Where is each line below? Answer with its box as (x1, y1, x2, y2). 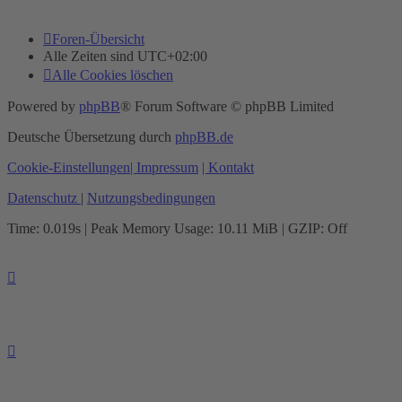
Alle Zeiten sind (43, 48, 137, 65)
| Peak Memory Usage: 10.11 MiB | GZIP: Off (81, 221, 347, 237)
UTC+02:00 (137, 48, 207, 65)
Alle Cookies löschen (52, 67, 173, 83)
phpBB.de (175, 129, 233, 145)
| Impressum (130, 160, 198, 176)
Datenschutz (7, 190, 77, 206)
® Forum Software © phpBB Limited (120, 99, 334, 115)
